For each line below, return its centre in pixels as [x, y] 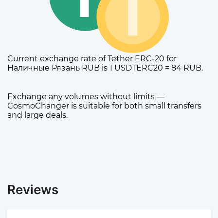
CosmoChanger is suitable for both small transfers [104, 106]
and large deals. [37, 115]
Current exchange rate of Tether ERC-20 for [92, 59]
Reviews [33, 190]
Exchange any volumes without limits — [86, 97]
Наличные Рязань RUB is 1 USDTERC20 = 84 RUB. [105, 68]
